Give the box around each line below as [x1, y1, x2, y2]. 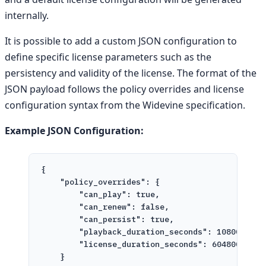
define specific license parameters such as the [5, 50, 211, 64]
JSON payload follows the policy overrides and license [5, 83, 244, 96]
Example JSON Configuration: [5, 124, 144, 138]
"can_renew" [79, 202, 131, 213]
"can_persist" [79, 214, 141, 225]
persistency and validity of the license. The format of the [5, 66, 256, 80]
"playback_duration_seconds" [79, 227, 207, 237]
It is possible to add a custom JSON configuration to [5, 34, 237, 48]
